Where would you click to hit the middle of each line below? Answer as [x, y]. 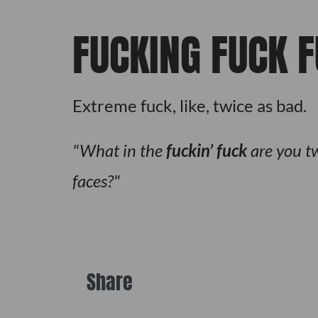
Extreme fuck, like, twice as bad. [189, 106]
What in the [122, 150]
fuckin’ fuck [206, 150]
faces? [93, 181]
